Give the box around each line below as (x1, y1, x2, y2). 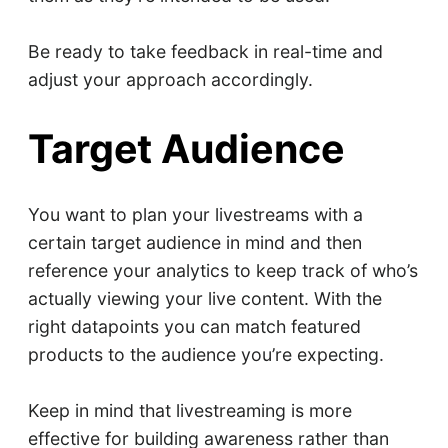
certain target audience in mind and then (27, 231, 362, 253)
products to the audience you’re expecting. (27, 343, 384, 365)
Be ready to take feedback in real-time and (27, 41, 383, 63)
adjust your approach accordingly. (27, 69, 313, 91)
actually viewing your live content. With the (27, 287, 382, 309)
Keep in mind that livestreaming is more (27, 399, 352, 421)
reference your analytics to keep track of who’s (27, 259, 418, 281)
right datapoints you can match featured (27, 315, 361, 337)
